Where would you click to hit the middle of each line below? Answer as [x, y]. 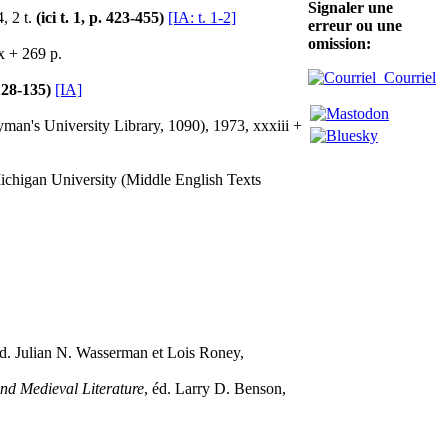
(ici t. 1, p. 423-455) [100, 18]
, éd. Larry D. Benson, [215, 389]
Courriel [406, 77]
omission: [339, 43]
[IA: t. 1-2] [202, 18]
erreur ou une [355, 25]
